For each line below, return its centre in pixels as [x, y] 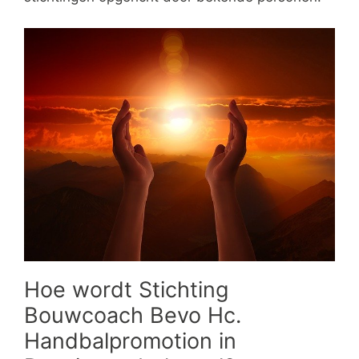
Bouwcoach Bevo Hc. [133, 315]
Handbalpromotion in [130, 341]
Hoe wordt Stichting [126, 289]
